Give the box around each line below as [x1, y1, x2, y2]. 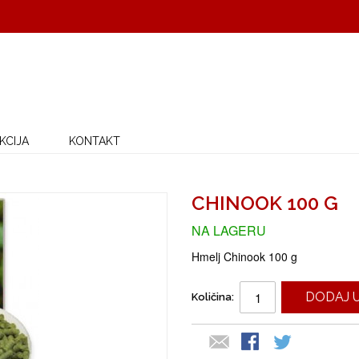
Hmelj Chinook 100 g [192, 248, 297, 264]
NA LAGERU [192, 221, 266, 240]
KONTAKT [69, 135, 120, 147]
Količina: [192, 291, 234, 303]
